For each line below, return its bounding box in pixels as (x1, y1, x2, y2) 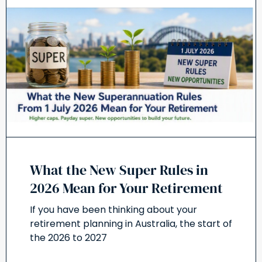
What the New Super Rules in (30, 160, 208, 180)
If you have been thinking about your (30, 203, 197, 216)
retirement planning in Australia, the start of (30, 217, 232, 230)
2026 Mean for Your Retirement (30, 178, 223, 198)
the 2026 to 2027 (30, 231, 107, 244)
